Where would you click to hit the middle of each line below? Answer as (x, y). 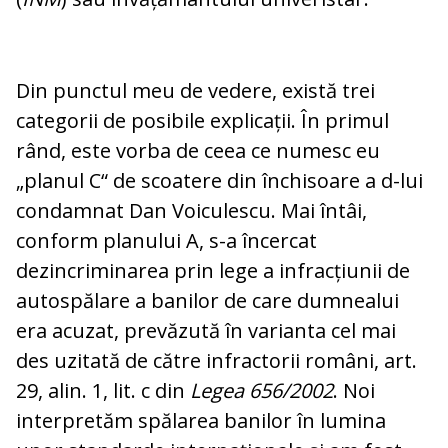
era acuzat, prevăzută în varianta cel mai (206, 331)
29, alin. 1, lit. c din (103, 391)
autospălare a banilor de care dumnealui (207, 301)
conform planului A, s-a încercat (166, 241)
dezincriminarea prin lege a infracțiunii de (213, 271)
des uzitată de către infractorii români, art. (216, 361)
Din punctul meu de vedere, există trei (195, 91)
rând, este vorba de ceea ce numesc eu (198, 151)
